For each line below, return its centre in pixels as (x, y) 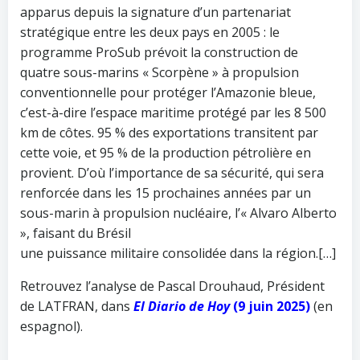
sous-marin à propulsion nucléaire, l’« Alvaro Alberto (178, 213)
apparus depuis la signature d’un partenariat (155, 12)
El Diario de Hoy (182, 306)
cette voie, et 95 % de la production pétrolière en (166, 153)
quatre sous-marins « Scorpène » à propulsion (160, 72)
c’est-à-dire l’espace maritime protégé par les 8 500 (173, 112)
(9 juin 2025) (272, 306)
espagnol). (51, 326)
